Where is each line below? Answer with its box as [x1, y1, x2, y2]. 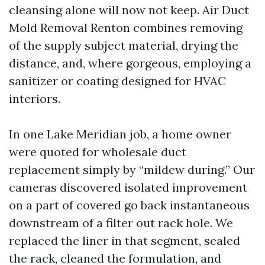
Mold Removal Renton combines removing [9, 20, 243, 35]
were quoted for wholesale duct [9, 144, 186, 160]
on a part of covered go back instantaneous [9, 198, 250, 213]
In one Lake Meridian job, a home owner [9, 127, 231, 142]
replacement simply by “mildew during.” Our [9, 162, 255, 177]
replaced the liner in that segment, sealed [9, 233, 240, 248]
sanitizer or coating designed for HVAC [9, 73, 226, 89]
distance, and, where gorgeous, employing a [9, 56, 251, 71]
